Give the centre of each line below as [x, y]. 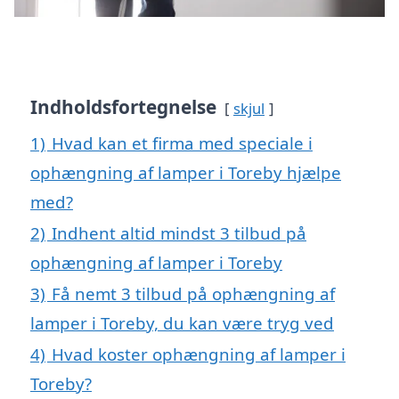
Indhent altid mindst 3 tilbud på [179, 232]
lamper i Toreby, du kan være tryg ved [182, 322]
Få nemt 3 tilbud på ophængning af [193, 293]
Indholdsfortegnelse [123, 106]
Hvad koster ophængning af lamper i [199, 354]
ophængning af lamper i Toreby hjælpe [186, 172]
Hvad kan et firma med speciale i [182, 142]
